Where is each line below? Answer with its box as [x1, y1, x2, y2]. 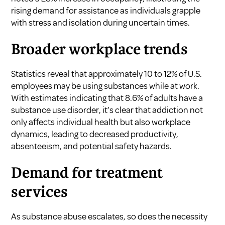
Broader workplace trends [11, 43, 188, 57]
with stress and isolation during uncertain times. [11, 17, 190, 28]
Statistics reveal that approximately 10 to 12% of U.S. [11, 68, 202, 79]
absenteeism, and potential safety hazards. [11, 140, 172, 152]
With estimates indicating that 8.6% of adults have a [11, 92, 203, 103]
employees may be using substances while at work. [11, 80, 200, 91]
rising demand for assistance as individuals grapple [11, 5, 201, 16]
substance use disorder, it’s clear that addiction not [11, 104, 203, 116]
